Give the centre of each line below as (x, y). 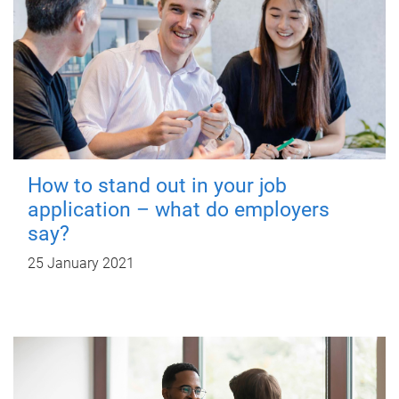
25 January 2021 (81, 263)
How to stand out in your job (157, 185)
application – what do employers (179, 209)
